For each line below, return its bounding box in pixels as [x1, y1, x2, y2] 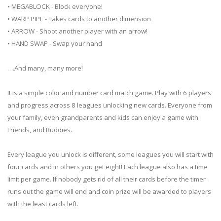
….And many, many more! [7, 64, 83, 73]
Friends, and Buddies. [7, 125, 72, 135]
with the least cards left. [7, 199, 78, 209]
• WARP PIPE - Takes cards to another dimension [7, 14, 151, 24]
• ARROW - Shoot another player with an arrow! [7, 27, 147, 36]
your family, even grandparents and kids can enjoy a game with [7, 113, 198, 122]
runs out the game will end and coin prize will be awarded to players [7, 187, 211, 196]
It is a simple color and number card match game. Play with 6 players [7, 88, 211, 98]
